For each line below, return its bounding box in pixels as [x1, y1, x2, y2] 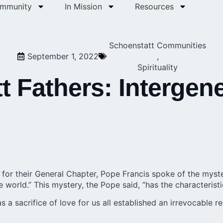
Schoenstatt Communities [109, 40, 206, 50]
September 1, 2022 [27, 51, 99, 61]
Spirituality [137, 62, 178, 72]
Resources [135, 1, 174, 11]
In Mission [65, 1, 102, 11]
